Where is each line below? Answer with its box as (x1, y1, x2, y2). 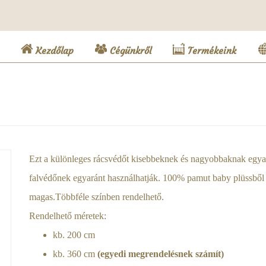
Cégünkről (107, 45, 151, 56)
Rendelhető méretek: (29, 211, 106, 221)
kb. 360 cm (53, 249, 97, 259)
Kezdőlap (33, 45, 74, 56)
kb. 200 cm (53, 230, 95, 240)
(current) (74, 44, 115, 56)
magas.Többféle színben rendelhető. (29, 192, 164, 202)
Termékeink (185, 45, 236, 56)
